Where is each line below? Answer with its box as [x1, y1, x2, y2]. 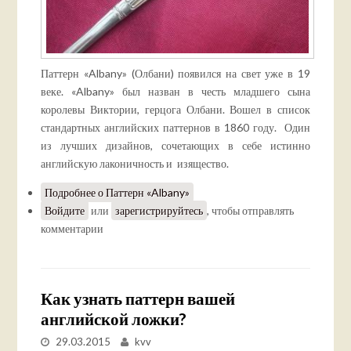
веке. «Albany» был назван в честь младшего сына [41, 85, 310, 99]
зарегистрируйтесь [115, 204, 204, 218]
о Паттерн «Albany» [96, 186, 190, 200]
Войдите [45, 204, 85, 218]
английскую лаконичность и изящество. [41, 157, 230, 171]
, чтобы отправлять [207, 204, 295, 218]
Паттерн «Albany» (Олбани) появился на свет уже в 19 [41, 67, 310, 81]
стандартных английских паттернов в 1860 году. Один [41, 121, 310, 135]
